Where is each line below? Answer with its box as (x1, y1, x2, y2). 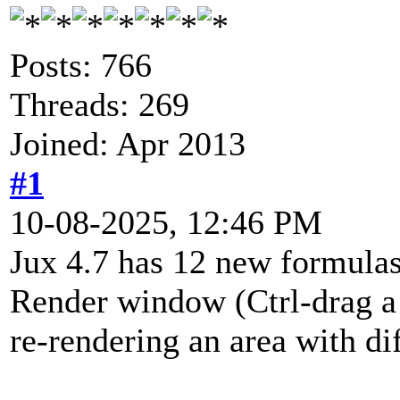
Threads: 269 (10, 85, 189, 123)
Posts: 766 (10, 46, 152, 84)
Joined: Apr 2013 (10, 124, 246, 162)
